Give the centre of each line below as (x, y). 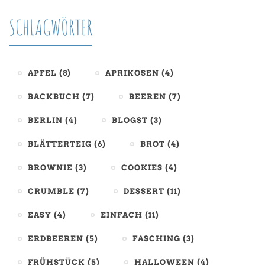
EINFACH (122, 215)
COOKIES (142, 168)
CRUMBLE (51, 192)
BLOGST (130, 121)
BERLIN (45, 121)
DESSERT (144, 192)
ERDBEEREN (56, 239)
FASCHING (156, 239)
